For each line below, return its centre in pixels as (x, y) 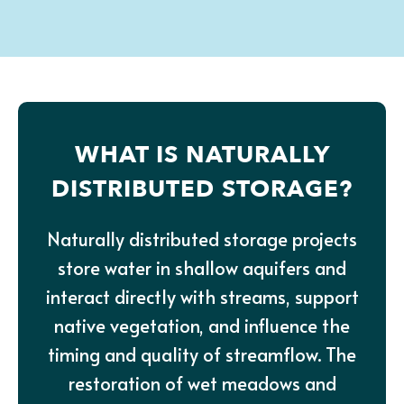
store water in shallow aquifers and (202, 268)
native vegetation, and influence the (202, 326)
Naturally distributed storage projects (202, 239)
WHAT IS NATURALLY (202, 156)
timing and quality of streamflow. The (202, 355)
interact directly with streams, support (202, 297)
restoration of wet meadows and (202, 384)
